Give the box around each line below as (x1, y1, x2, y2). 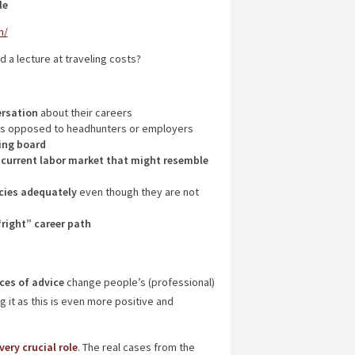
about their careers (37, 105, 132, 120)
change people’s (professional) (63, 275, 215, 289)
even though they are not (76, 185, 199, 199)
